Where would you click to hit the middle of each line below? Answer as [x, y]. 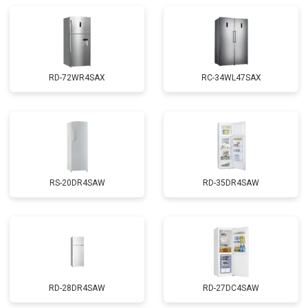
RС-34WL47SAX [231, 78]
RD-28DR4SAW [77, 288]
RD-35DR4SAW [231, 183]
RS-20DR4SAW [77, 183]
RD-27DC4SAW [231, 288]
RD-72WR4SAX [77, 78]
